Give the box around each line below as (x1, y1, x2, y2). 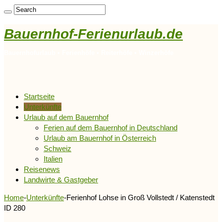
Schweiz (44, 144, 71, 153)
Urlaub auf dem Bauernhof (24, 112, 109, 121)
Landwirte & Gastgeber (24, 175, 98, 184)
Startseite (24, 92, 55, 101)
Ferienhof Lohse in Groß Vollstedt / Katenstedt (66, 193, 215, 202)
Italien (44, 154, 62, 163)
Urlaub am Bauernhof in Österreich (44, 133, 156, 142)
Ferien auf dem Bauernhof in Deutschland (44, 123, 177, 132)
